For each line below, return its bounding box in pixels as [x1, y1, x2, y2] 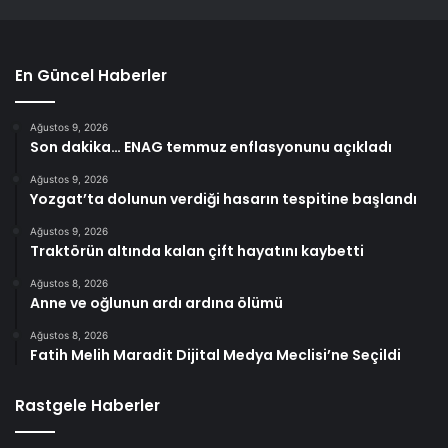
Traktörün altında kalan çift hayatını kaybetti [30, 240, 364, 261]
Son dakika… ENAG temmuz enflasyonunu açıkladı [30, 136, 392, 157]
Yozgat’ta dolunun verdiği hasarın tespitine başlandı [30, 188, 417, 209]
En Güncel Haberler [15, 64, 167, 86]
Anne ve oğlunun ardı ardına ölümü [30, 292, 283, 313]
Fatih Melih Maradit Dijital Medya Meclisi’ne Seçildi [30, 344, 401, 365]
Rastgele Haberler [15, 394, 160, 416]
